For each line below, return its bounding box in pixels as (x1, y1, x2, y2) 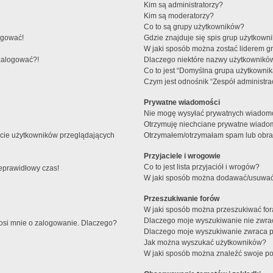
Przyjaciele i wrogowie (144, 152, 221, 161)
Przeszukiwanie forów (144, 194, 220, 204)
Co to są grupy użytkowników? (144, 23, 245, 32)
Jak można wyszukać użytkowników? (144, 238, 267, 247)
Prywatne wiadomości (144, 98, 221, 107)
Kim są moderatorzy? (144, 12, 214, 21)
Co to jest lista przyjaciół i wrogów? (144, 163, 260, 172)
